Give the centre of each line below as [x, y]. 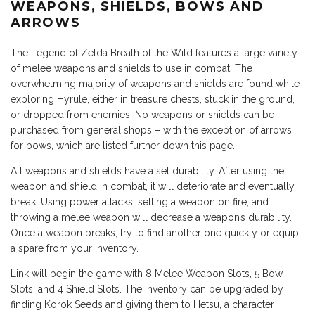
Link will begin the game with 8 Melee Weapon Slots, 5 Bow [147, 274]
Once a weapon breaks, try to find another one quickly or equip [155, 233]
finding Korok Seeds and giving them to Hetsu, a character [142, 305]
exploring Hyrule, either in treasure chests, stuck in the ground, [153, 99]
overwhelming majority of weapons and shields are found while [155, 84]
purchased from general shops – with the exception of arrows [151, 130]
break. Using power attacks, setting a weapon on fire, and [140, 202]
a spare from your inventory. [75, 249]
